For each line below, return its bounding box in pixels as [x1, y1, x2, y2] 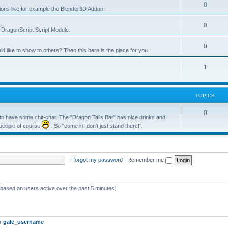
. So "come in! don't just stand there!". [49, 123, 143, 129]
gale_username [3, 219, 44, 225]
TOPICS [195, 93, 215, 98]
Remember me [127, 156, 165, 163]
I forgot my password [70, 156, 123, 163]
